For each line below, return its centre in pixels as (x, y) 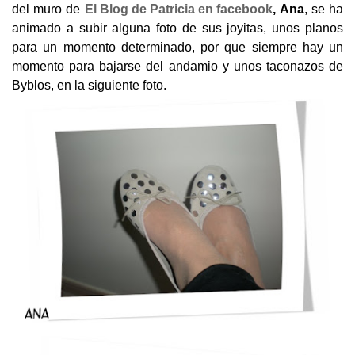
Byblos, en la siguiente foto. (89, 86)
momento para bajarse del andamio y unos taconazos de (177, 67)
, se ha (324, 10)
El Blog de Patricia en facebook (178, 10)
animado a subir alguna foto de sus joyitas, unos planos (177, 29)
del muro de (48, 10)
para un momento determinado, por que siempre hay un (177, 48)
